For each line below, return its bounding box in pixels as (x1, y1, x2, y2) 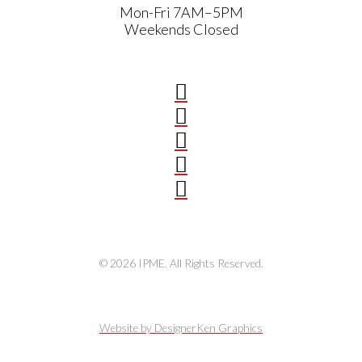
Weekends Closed (124, 19, 238, 38)
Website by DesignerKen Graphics (99, 320, 263, 335)
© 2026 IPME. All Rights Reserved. (99, 256, 263, 271)
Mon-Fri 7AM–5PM (119, 2, 243, 21)
